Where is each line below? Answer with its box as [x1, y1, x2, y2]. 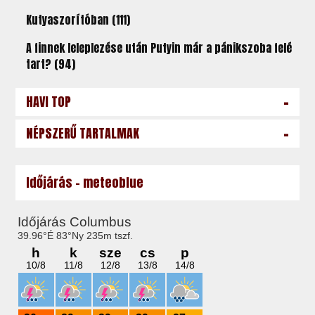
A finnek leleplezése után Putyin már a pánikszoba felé [26, 39, 292, 56]
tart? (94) [26, 56, 76, 72]
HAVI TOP [26, 92, 72, 111]
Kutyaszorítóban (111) [26, 11, 131, 28]
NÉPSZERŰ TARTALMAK [26, 124, 140, 143]
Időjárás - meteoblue [26, 173, 144, 192]
